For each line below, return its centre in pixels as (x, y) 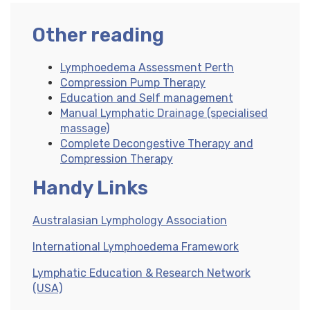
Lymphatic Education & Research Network (142, 273)
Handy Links (90, 188)
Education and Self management (147, 98)
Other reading (98, 35)
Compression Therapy (117, 159)
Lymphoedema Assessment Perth (147, 68)
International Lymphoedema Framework (136, 247)
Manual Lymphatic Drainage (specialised (164, 113)
